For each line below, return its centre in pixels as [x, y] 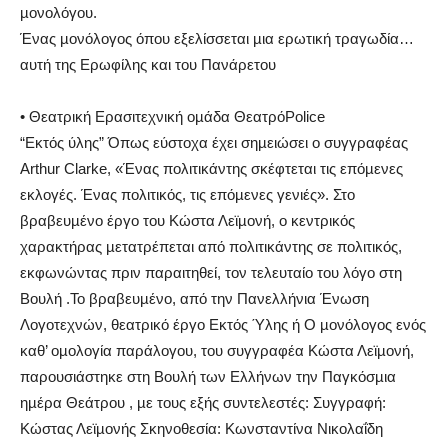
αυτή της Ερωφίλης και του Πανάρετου [148, 64]
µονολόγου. [58, 12]
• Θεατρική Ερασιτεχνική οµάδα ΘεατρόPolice [172, 116]
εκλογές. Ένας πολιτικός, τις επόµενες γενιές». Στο [187, 194]
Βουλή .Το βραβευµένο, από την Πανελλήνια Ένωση [194, 298]
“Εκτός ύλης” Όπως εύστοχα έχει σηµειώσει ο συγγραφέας [214, 142]
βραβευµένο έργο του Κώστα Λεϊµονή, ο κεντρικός [187, 220]
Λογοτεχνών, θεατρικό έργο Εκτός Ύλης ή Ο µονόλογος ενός [223, 324]
